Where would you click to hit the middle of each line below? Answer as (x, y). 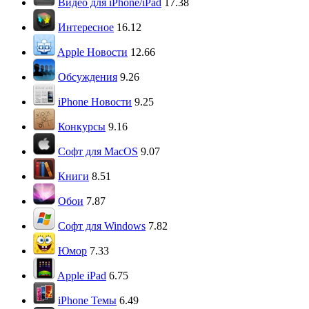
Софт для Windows (102, 226)
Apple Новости (92, 52)
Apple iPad (82, 276)
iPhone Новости (95, 102)
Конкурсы (82, 127)
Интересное (86, 27)
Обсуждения (88, 77)
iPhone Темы (87, 300)
